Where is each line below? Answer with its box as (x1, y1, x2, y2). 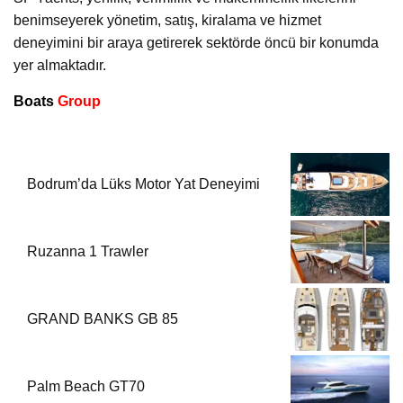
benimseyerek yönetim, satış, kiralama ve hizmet (13, 13, 321, 29)
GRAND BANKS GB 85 (27, 311, 178, 327)
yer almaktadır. (13, 58, 106, 74)
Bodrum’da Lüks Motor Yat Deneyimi (27, 176, 264, 193)
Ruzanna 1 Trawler (27, 244, 148, 260)
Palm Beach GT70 (27, 379, 145, 395)
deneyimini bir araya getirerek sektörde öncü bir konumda (13, 35, 379, 51)
